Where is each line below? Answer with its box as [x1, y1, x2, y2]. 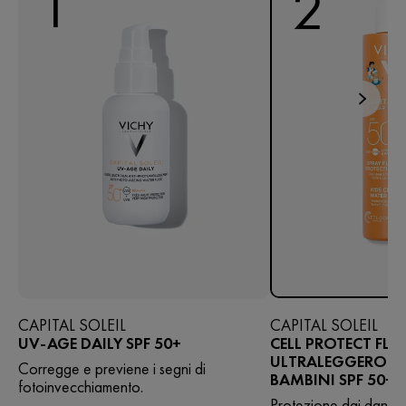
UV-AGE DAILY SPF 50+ [18, 332, 181, 353]
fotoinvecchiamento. [18, 375, 143, 397]
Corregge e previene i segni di [18, 357, 206, 379]
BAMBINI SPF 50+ [270, 368, 394, 390]
